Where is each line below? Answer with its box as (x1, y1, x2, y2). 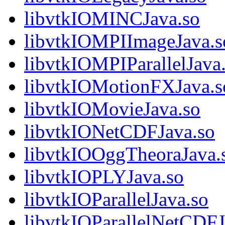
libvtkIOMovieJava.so (24, 98, 200, 120)
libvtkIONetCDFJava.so (24, 121, 215, 143)
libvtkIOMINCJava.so (24, 8, 200, 30)
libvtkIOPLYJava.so (24, 166, 184, 188)
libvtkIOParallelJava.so (24, 188, 208, 210)
